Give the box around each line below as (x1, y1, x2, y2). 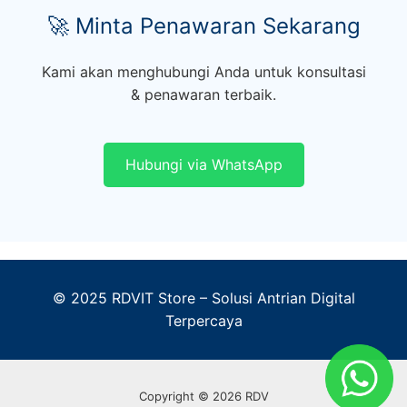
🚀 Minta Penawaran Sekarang (46, 12, 361, 39)
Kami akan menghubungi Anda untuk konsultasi (41, 63, 366, 82)
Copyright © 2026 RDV (138, 389, 269, 404)
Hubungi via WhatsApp (124, 155, 283, 174)
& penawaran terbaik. (131, 85, 276, 104)
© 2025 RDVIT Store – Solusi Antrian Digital (52, 289, 355, 308)
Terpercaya (164, 312, 243, 331)
